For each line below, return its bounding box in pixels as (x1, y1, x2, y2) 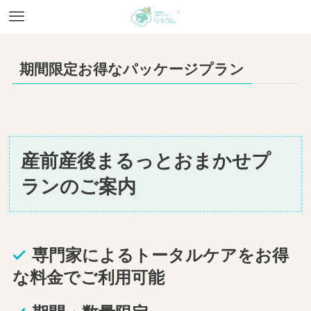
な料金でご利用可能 (12, 269, 165, 287)
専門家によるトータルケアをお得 (32, 246, 289, 265)
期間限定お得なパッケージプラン (19, 61, 245, 78)
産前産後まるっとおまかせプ (21, 150, 271, 171)
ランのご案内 (21, 176, 137, 197)
